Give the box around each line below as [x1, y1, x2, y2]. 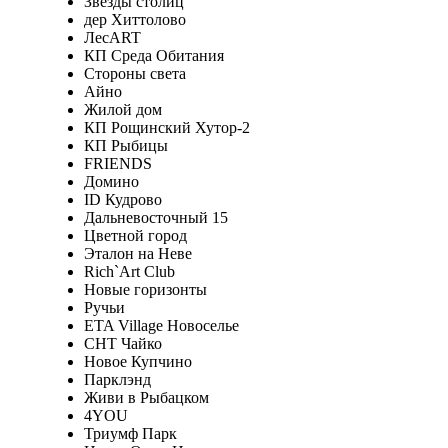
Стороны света [83, 64, 186, 82]
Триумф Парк [83, 424, 177, 442]
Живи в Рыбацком [83, 388, 209, 406]
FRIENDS [83, 154, 152, 172]
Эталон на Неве [83, 244, 192, 262]
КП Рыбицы [83, 136, 168, 154]
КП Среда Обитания [83, 46, 224, 64]
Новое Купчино [83, 352, 192, 370]
